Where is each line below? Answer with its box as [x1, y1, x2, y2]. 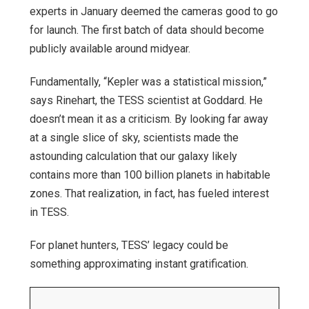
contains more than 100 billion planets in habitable [30, 168, 270, 181]
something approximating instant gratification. [30, 257, 248, 270]
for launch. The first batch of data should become [30, 23, 264, 37]
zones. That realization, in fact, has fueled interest [30, 186, 269, 200]
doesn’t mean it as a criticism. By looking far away [30, 112, 268, 126]
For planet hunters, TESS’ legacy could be [30, 238, 228, 252]
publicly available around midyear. [30, 42, 190, 56]
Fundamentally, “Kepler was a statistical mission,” [30, 74, 267, 88]
